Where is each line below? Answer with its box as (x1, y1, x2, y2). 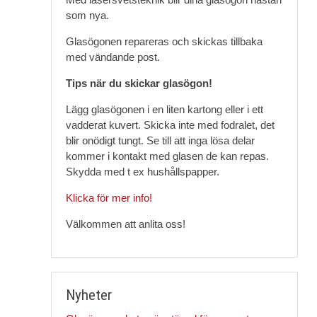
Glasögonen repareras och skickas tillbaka (65, 35, 263, 47)
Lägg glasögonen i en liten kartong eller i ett (65, 103, 263, 115)
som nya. (65, 9, 109, 21)
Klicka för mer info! (65, 192, 152, 204)
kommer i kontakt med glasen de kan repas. (65, 150, 269, 162)
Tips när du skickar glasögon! (65, 77, 212, 89)
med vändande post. (65, 51, 160, 63)
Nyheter (65, 287, 112, 304)
